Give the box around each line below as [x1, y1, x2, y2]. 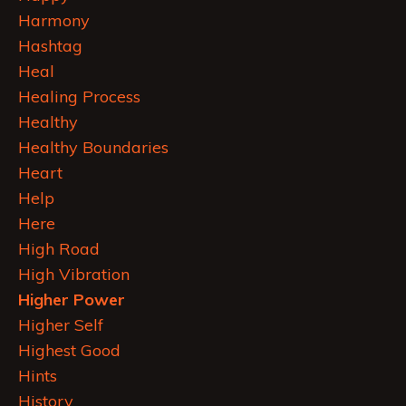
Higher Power [18, 289, 125, 311]
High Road [18, 238, 100, 260]
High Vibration [18, 264, 130, 285]
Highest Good [18, 340, 121, 362]
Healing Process [18, 86, 140, 108]
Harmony [18, 10, 90, 32]
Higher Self [18, 314, 103, 336]
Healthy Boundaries [18, 137, 169, 159]
